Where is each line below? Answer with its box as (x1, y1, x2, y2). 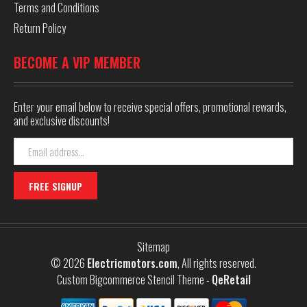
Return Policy (14, 20, 66, 37)
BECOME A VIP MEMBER (14, 52, 140, 73)
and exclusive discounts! (14, 112, 110, 130)
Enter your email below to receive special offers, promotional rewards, (14, 99, 286, 116)
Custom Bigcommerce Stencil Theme (56, 271, 204, 288)
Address (14, 153, 42, 169)
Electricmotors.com (87, 255, 177, 272)
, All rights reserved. (177, 255, 256, 272)
